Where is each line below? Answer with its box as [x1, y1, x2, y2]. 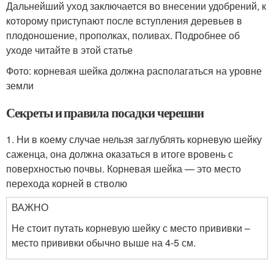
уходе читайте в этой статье [6, 43, 133, 57]
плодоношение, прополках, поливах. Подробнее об [6, 28, 240, 43]
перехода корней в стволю [6, 176, 127, 191]
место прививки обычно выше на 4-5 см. [12, 235, 196, 250]
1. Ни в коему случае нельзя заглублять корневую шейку [6, 132, 262, 147]
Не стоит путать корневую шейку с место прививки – [12, 221, 250, 235]
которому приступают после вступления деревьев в [6, 13, 242, 28]
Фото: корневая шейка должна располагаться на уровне [6, 64, 262, 78]
